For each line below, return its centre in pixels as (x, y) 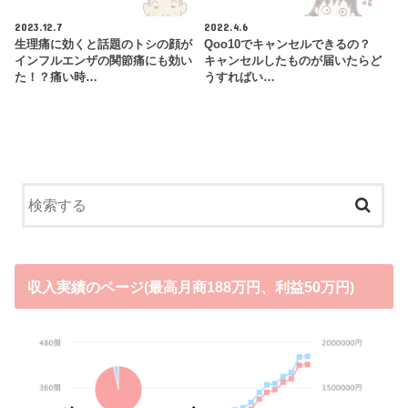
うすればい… (239, 77)
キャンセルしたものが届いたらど (292, 61)
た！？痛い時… (56, 77)
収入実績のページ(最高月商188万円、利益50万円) (190, 286)
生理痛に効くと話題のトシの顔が (104, 44)
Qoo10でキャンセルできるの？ (287, 44)
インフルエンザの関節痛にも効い (104, 61)
